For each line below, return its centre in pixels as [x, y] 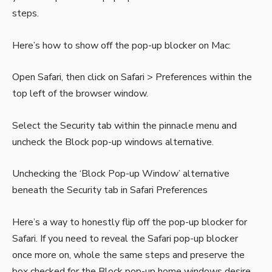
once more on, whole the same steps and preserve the [128, 255]
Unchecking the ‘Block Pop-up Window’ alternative [121, 174]
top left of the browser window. [80, 93]
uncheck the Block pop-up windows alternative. [113, 142]
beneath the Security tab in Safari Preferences [110, 190]
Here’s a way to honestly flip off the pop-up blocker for [130, 222]
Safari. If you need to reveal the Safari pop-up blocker [125, 238]
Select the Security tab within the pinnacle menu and [124, 125]
